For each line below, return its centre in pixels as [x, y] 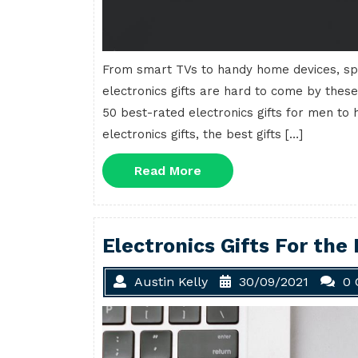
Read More [168, 170]
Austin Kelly [171, 281]
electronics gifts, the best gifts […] [203, 134]
